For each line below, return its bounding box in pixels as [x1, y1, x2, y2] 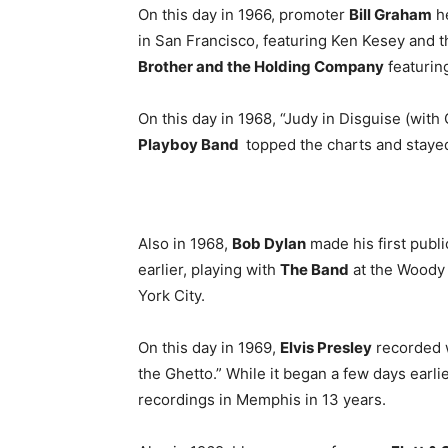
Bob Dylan [232, 234, 306, 253]
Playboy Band [138, 135, 242, 154]
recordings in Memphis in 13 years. [138, 390, 386, 409]
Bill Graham [349, 5, 432, 24]
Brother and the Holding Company [138, 57, 384, 76]
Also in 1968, [138, 234, 232, 253]
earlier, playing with [138, 260, 280, 279]
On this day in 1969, [138, 338, 280, 357]
